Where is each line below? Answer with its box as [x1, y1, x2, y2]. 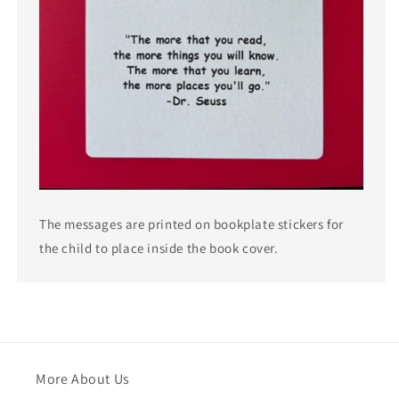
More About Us [36, 370, 130, 389]
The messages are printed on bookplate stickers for [39, 216, 345, 233]
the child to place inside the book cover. [39, 240, 279, 257]
